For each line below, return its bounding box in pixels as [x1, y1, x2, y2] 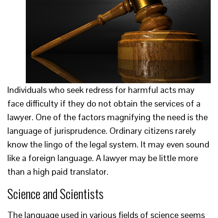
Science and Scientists [7, 184, 104, 203]
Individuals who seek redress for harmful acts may [7, 84, 195, 96]
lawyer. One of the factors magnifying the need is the [7, 111, 208, 123]
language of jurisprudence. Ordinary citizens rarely [7, 125, 196, 137]
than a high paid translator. [7, 166, 109, 178]
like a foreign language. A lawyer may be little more [7, 152, 198, 164]
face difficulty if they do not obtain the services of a [7, 98, 200, 109]
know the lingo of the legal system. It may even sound [7, 139, 209, 150]
